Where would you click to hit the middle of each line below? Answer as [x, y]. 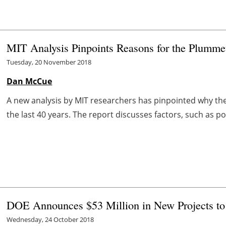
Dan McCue [30, 81]
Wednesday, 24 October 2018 [50, 219]
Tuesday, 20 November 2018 [49, 62]
